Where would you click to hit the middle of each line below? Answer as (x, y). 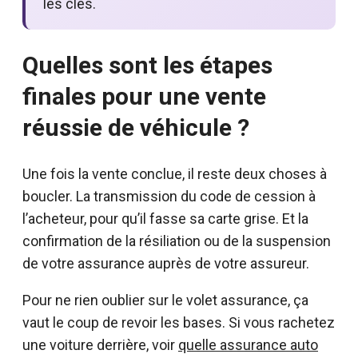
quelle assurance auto (248, 344)
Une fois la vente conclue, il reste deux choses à (175, 173)
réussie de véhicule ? (136, 127)
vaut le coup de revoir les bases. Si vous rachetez (179, 322)
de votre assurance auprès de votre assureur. (166, 263)
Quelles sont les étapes (147, 65)
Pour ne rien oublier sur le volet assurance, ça (165, 300)
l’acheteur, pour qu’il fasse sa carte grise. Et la (165, 218)
